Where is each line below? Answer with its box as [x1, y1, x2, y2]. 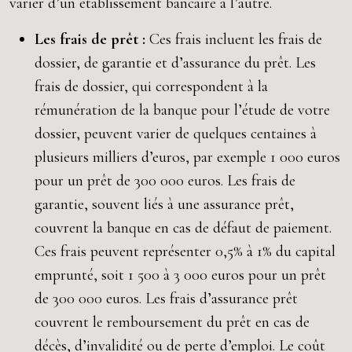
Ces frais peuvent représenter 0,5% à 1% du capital [35, 242, 335, 261]
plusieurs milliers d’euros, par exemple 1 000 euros [35, 148, 340, 167]
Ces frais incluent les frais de [149, 30, 322, 49]
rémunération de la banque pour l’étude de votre [35, 101, 330, 119]
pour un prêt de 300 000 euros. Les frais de [35, 171, 295, 190]
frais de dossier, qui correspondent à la [35, 77, 268, 96]
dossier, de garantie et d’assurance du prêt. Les [35, 53, 316, 72]
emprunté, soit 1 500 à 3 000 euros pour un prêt [35, 266, 326, 284]
